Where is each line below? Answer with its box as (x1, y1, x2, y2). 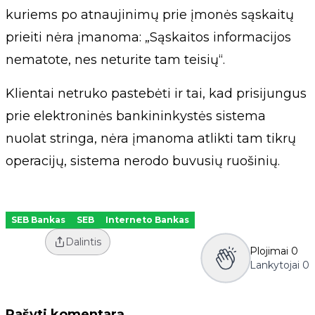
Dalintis (65, 236, 101, 249)
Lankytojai (250, 259, 300, 272)
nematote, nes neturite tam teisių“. (6, 52, 225, 68)
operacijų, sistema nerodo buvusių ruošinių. (6, 153, 280, 169)
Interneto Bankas (105, 214, 189, 226)
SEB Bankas (11, 214, 65, 226)
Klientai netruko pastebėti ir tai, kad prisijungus (6, 86, 307, 102)
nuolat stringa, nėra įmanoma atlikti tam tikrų (6, 131, 296, 147)
